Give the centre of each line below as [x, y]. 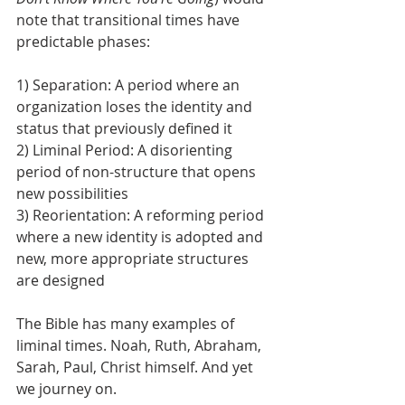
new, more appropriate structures [134, 259]
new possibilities [72, 193]
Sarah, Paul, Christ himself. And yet [137, 367]
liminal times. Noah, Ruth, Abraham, [141, 345]
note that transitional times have [130, 20]
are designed [62, 280]
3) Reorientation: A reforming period [142, 215]
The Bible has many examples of [127, 324]
